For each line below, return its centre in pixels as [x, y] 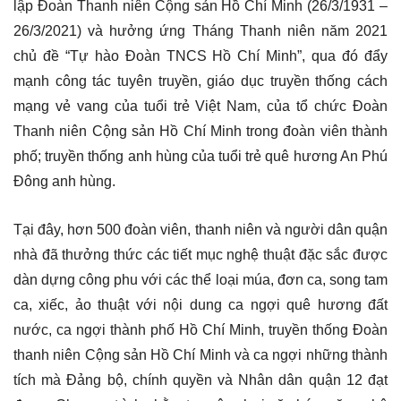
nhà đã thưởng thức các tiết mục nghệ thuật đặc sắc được [200, 254]
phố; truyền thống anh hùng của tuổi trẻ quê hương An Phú [200, 156]
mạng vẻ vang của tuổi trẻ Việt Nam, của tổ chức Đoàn [200, 106]
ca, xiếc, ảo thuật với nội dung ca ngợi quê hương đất [200, 304]
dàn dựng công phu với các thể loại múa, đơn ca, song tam [200, 279]
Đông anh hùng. [64, 181]
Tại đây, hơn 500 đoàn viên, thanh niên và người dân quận [200, 229]
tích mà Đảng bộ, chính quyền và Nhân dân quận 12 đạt [200, 380]
